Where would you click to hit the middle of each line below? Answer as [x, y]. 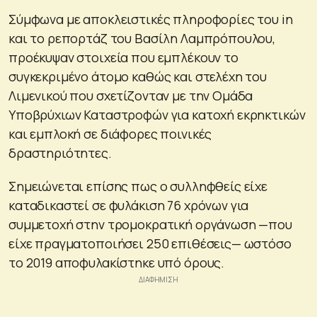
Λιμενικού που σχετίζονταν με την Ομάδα [131, 95]
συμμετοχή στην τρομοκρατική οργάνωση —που [150, 224]
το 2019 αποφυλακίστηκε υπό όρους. [117, 262]
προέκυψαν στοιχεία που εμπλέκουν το [123, 57]
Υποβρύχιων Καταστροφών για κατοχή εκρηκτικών [157, 114]
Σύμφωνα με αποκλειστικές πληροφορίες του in [151, 19]
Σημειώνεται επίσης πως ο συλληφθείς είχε [138, 186]
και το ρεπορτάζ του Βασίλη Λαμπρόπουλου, [142, 38]
